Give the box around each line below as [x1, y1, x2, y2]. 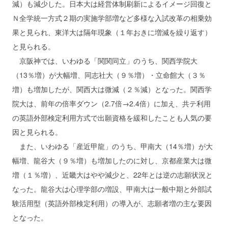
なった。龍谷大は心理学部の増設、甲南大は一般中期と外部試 [12, 183, 212, 194]
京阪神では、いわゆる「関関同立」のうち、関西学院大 [12, 55, 197, 66]
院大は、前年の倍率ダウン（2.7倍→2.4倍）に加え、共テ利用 [12, 98, 211, 108]
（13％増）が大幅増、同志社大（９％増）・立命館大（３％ [12, 69, 206, 80]
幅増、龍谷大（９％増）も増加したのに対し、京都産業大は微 [12, 155, 212, 165]
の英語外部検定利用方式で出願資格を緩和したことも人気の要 [12, 112, 212, 123]
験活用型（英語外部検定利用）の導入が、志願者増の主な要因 [12, 197, 212, 208]
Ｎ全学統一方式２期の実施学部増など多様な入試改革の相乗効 [12, 12, 212, 23]
